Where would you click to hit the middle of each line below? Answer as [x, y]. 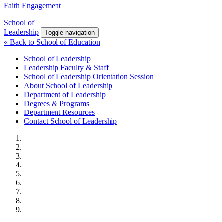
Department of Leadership [65, 95]
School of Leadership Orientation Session [89, 77]
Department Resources [59, 112]
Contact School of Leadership [70, 121]
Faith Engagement [32, 6]
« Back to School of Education [52, 42]
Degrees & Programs [56, 104]
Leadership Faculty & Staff [66, 68]
